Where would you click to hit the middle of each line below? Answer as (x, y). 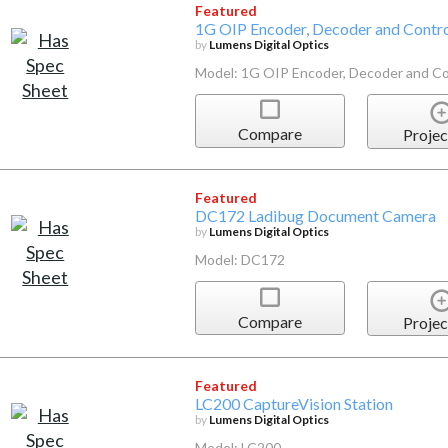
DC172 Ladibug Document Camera (315, 216)
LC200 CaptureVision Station (293, 403)
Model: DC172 (239, 260)
